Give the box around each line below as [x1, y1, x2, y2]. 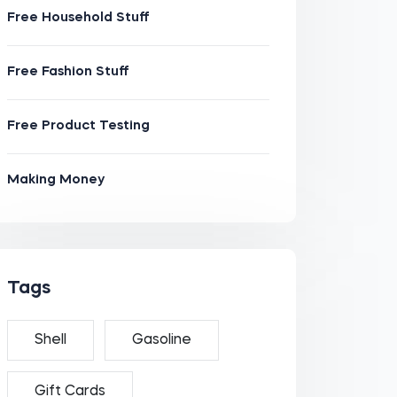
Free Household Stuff [6, 12, 150, 25]
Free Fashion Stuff [6, 66, 129, 79]
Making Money [6, 174, 105, 187]
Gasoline [131, 333, 191, 347]
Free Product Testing [6, 120, 150, 133]
